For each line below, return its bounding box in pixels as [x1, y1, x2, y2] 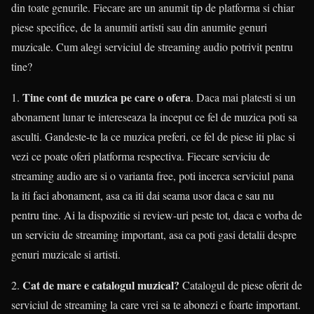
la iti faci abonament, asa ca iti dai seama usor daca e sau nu [11, 188, 274, 203]
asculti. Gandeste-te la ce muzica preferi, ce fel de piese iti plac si [11, 129, 295, 144]
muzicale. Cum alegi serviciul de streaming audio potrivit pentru [11, 39, 293, 55]
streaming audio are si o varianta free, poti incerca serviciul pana [11, 168, 294, 184]
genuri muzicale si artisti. [11, 247, 121, 262]
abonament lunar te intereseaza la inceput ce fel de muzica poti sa [11, 109, 297, 125]
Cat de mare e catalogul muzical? [22, 277, 179, 294]
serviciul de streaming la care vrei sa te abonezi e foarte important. [11, 297, 301, 313]
